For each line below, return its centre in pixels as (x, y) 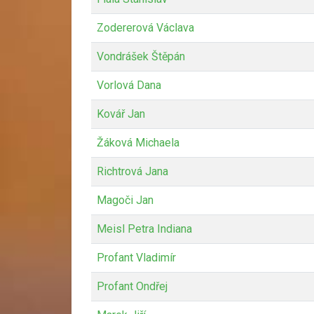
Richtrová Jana (132, 171)
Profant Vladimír (136, 257)
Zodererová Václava (145, 27)
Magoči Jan (125, 200)
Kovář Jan (121, 114)
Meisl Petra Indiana (144, 228)
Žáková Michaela (138, 142)
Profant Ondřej (132, 286)
